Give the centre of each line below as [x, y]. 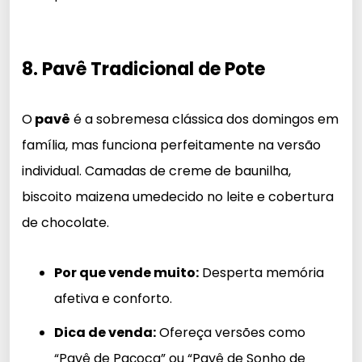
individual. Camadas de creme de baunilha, [156, 170]
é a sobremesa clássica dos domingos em [204, 119]
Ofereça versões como [231, 332]
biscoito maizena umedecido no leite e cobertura [178, 196]
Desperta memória [261, 272]
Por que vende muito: [126, 272]
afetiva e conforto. [113, 298]
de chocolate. [65, 222]
